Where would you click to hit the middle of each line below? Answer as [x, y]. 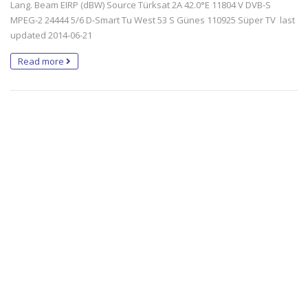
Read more [42, 61]
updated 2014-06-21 [51, 35]
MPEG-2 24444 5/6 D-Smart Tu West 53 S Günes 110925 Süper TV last [153, 20]
